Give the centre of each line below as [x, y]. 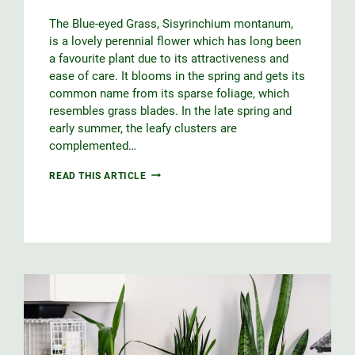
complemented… [93, 145]
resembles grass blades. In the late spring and [171, 111]
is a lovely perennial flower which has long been [176, 41]
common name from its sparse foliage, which [170, 93]
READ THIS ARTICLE [98, 176]
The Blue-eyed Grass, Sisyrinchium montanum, [172, 23]
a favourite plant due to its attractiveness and [169, 58]
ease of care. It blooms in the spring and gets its [177, 76]
